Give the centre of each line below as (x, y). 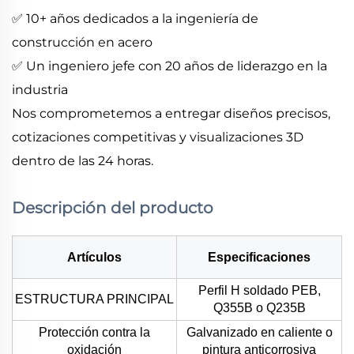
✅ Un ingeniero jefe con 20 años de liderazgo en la (169, 66)
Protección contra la (94, 332)
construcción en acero (82, 42)
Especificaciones (259, 257)
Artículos (94, 257)
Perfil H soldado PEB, (259, 290)
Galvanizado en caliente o (259, 332)
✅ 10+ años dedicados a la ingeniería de (135, 18)
